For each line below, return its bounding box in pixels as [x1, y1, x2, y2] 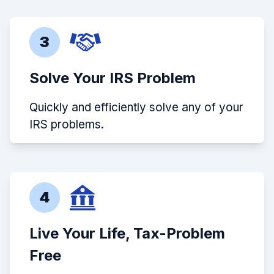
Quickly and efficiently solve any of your [29, 100, 243, 114]
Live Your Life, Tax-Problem [29, 224, 225, 242]
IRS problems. [29, 117, 104, 131]
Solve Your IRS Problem [29, 68, 196, 87]
